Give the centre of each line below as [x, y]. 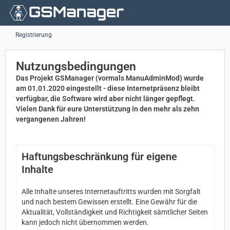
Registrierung [34, 35]
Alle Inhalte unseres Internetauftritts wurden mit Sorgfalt [111, 191]
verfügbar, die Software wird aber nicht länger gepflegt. [106, 99]
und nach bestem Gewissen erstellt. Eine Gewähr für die [109, 202]
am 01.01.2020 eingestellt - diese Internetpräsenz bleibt [108, 88]
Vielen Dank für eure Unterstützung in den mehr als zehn [108, 109]
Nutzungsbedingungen [76, 66]
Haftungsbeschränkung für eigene [99, 157]
